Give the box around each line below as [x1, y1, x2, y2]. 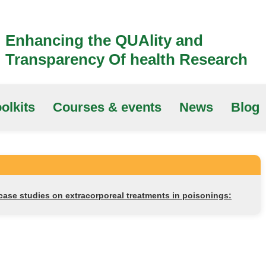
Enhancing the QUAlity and [5, 31, 203, 49]
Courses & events [53, 100, 161, 115]
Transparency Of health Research [5, 50, 248, 68]
